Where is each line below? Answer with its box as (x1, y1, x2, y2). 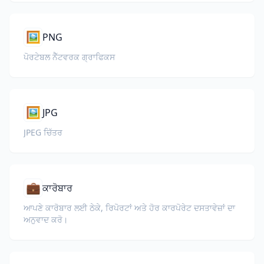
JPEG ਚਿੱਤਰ (24, 127, 62, 138)
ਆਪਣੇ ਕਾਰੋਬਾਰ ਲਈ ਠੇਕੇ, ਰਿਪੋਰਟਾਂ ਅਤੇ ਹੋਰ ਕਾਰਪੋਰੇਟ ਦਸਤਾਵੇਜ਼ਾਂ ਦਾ (24, 202, 235, 213)
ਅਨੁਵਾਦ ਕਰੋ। (24, 214, 68, 225)
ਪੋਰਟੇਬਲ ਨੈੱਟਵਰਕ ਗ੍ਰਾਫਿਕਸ (24, 51, 115, 62)
